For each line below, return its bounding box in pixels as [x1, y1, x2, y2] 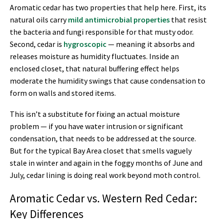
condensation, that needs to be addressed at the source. [10, 133, 196, 144]
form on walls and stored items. [10, 88, 116, 98]
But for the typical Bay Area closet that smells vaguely [10, 146, 192, 156]
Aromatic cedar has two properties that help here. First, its [10, 2, 206, 12]
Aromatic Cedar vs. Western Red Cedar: [10, 191, 197, 205]
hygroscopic [64, 39, 107, 49]
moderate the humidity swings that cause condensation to [10, 75, 205, 86]
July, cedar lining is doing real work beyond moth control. [10, 170, 200, 180]
